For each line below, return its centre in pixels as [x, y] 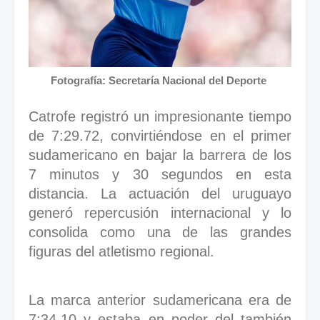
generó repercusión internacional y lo [160, 213]
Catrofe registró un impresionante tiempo [160, 117]
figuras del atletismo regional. [121, 252]
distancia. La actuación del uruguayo [160, 194]
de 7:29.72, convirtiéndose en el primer [160, 136]
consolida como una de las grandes [160, 232]
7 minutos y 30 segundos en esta [160, 175]
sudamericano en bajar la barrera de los [160, 155]
